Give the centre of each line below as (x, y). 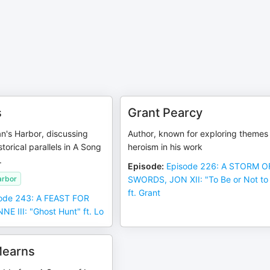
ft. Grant (144, 193)
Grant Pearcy (165, 113)
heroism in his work (165, 147)
